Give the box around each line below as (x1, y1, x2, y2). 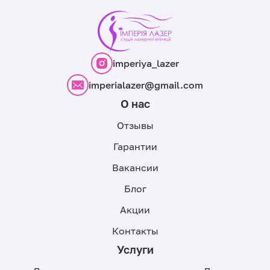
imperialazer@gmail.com (89, 78, 203, 91)
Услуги (116, 242, 154, 256)
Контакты (111, 224, 159, 237)
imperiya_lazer (113, 57, 179, 69)
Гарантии (113, 140, 157, 152)
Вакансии (111, 161, 159, 174)
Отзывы (116, 119, 154, 131)
